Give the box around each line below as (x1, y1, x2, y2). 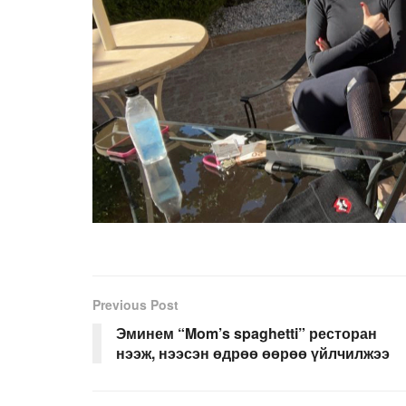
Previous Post (92, 295, 179, 314)
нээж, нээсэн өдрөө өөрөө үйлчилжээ (116, 343, 390, 364)
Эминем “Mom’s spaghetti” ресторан (116, 323, 377, 344)
